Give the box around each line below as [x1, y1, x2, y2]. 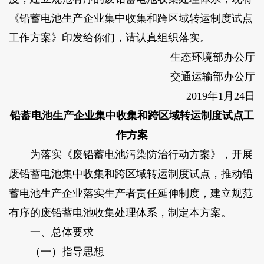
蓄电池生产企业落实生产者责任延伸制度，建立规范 [8, 187, 253, 199]
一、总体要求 [8, 226, 94, 238]
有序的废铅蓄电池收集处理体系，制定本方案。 [8, 206, 232, 219]
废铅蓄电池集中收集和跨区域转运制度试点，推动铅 [8, 167, 253, 180]
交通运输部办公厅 [170, 70, 256, 82]
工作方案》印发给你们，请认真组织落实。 [8, 31, 210, 44]
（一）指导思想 [8, 245, 104, 258]
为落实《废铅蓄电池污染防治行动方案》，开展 [8, 148, 253, 160]
